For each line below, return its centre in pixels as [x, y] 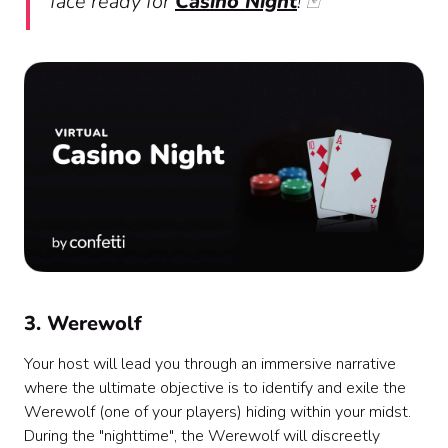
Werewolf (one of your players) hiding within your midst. [217, 412]
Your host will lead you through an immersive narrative [210, 364]
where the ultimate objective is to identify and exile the [215, 388]
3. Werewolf [83, 324]
